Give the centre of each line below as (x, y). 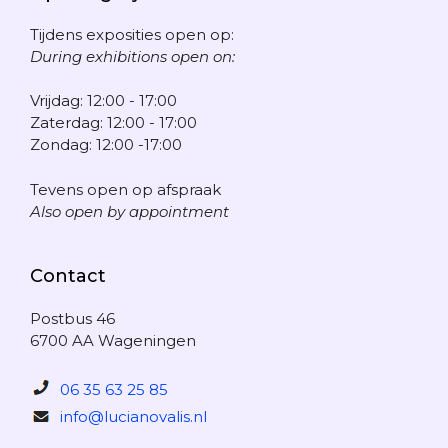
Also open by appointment (129, 211)
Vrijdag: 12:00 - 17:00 (103, 101)
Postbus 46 (72, 318)
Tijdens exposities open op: (132, 34)
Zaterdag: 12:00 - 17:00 (113, 123)
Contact (68, 275)
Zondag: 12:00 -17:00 (106, 145)
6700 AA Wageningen (113, 340)
